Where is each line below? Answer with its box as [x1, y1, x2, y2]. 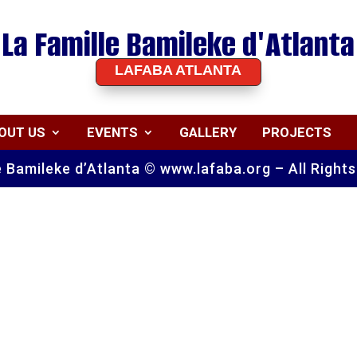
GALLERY [179, 124, 237, 140]
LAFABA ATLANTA [115, 61, 242, 78]
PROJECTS [262, 124, 332, 140]
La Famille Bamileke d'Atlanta [2, 21, 355, 67]
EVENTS [87, 124, 139, 140]
